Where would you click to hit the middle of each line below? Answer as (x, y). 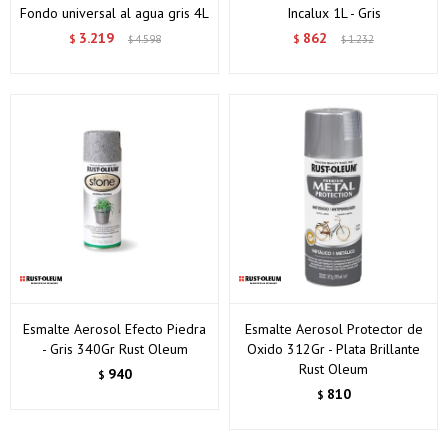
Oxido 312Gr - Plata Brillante (333, 349)
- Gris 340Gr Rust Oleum (114, 349)
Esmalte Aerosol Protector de (333, 329)
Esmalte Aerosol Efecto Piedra (114, 329)
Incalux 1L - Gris (333, 13)
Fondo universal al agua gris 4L (114, 13)
